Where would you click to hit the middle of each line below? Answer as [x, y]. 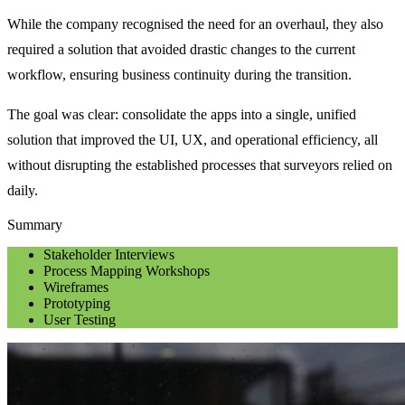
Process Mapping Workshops [127, 270]
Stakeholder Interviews [109, 254]
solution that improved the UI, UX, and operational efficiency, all [193, 139]
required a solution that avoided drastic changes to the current [181, 49]
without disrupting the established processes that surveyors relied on [200, 165]
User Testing [80, 319]
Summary [35, 224]
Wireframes [76, 287]
